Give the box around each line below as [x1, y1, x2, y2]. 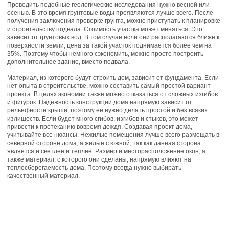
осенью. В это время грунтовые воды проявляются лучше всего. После [7, 9, 213, 16]
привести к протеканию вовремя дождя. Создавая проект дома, [7, 123, 192, 130]
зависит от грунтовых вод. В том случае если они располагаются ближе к [7, 34, 219, 41]
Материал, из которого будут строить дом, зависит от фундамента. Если [7, 74, 219, 81]
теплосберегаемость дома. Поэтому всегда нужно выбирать [7, 164, 181, 171]
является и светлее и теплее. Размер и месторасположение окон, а [7, 148, 205, 155]
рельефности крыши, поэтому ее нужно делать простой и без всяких [7, 107, 208, 114]
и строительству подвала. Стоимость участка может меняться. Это [7, 26, 202, 33]
